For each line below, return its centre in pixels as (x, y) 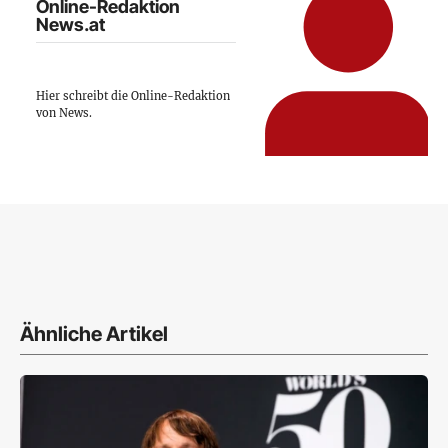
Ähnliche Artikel (94, 334)
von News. (64, 112)
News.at (70, 25)
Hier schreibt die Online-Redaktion (133, 95)
